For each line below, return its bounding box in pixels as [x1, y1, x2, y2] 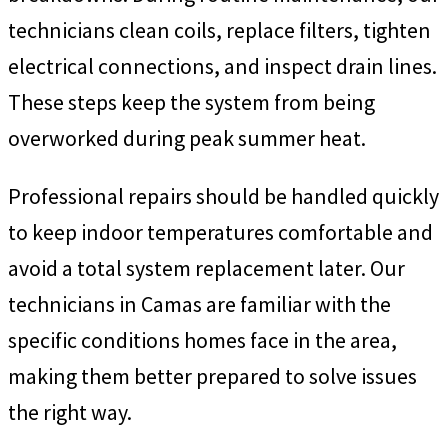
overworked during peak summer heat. [8, 123, 366, 152]
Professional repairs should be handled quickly [8, 181, 439, 210]
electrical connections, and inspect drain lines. [8, 51, 437, 80]
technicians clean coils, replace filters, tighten [8, 15, 431, 44]
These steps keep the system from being [8, 87, 375, 116]
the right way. [8, 397, 132, 426]
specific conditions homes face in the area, [8, 325, 397, 354]
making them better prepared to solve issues [8, 361, 417, 390]
